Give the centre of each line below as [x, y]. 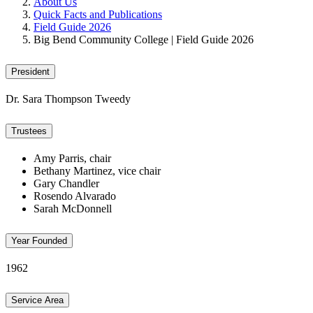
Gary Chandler [66, 183]
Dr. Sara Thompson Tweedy [68, 99]
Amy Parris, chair [72, 158]
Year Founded [39, 240]
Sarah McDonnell [73, 208]
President [30, 72]
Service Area [37, 300]
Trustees [29, 131]
